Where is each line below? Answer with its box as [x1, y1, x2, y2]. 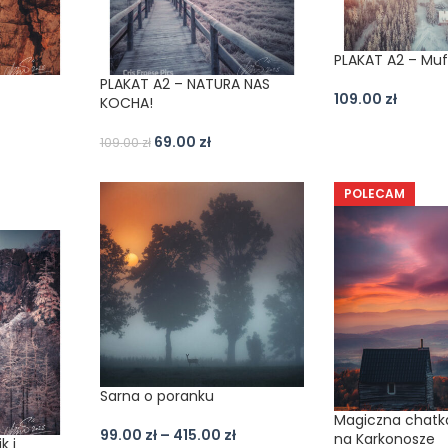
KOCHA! [99, 93, 153, 114]
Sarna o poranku [99, 386, 214, 407]
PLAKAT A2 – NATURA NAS [99, 74, 270, 95]
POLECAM [344, 185, 406, 203]
